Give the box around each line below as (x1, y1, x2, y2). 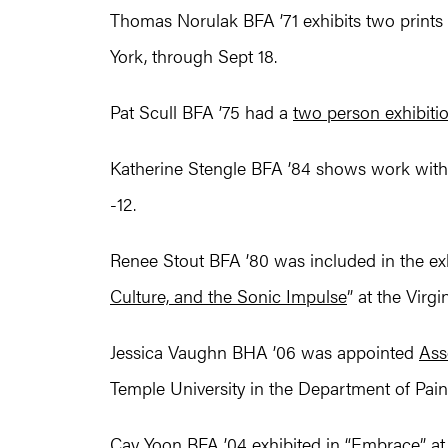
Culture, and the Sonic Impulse (110, 283, 347, 309)
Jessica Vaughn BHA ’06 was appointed (110, 339, 419, 365)
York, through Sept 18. (110, 43, 277, 69)
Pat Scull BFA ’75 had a (110, 99, 293, 125)
